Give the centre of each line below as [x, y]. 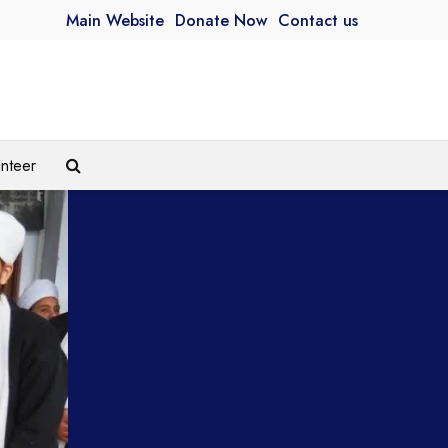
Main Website [115, 21]
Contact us [318, 21]
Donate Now [221, 21]
